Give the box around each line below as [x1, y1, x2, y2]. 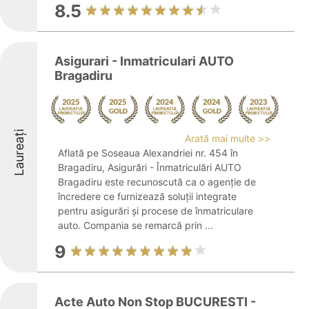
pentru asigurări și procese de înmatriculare [58, 205, 253, 217]
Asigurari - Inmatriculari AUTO [54, 54, 234, 68]
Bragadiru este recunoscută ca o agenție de [58, 176, 256, 188]
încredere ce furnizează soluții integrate [58, 190, 237, 202]
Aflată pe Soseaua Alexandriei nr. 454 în [58, 147, 238, 159]
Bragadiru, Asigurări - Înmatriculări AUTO [58, 161, 241, 173]
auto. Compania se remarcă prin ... [58, 219, 213, 231]
